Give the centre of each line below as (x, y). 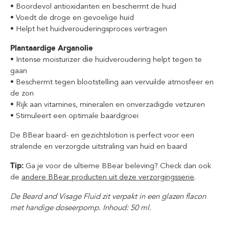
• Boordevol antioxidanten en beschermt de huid (93, 6)
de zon (22, 93)
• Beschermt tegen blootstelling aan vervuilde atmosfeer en (112, 82)
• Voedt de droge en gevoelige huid (72, 17)
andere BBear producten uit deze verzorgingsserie (108, 177)
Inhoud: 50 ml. (126, 208)
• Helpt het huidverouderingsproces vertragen (89, 29)
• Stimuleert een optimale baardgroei (74, 116)
